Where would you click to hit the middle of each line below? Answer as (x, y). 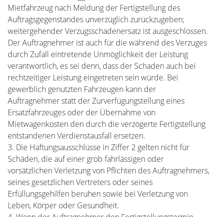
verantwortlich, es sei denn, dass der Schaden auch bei (102, 66)
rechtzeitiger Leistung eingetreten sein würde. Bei (93, 77)
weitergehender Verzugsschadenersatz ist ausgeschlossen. (108, 31)
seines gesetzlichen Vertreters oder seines (80, 182)
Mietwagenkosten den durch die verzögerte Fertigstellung (107, 124)
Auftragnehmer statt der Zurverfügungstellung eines (96, 101)
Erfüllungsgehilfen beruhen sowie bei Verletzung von (98, 194)
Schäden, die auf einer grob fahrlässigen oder (86, 159)
